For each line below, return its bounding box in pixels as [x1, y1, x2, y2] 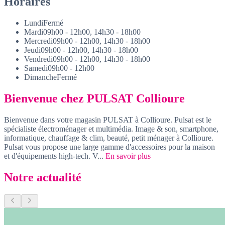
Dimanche [24, 73, 57, 82]
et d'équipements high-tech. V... [4, 152, 105, 160]
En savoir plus [105, 152, 151, 160]
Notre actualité [4, 170, 81, 184]
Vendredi [24, 55, 53, 64]
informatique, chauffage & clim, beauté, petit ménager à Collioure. [4, 134, 213, 142]
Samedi [24, 64, 48, 73]
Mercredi [24, 37, 53, 46]
